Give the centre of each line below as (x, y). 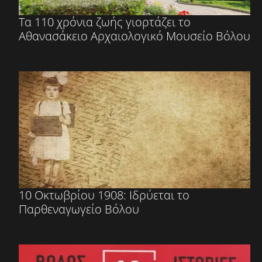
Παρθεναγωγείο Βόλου (79, 209)
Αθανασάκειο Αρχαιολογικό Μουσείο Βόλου (135, 36)
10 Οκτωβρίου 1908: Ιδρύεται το (104, 195)
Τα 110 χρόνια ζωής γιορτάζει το (105, 22)
